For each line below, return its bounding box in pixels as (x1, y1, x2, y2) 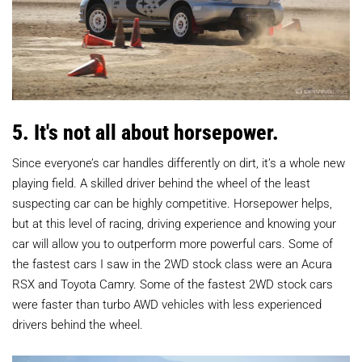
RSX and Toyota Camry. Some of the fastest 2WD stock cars (12, 276, 333, 293)
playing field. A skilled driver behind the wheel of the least (12, 175, 310, 192)
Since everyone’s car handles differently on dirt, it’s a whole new (12, 154, 345, 171)
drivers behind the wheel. (12, 316, 143, 333)
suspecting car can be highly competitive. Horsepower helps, (12, 195, 332, 212)
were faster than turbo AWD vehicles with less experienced (12, 296, 322, 313)
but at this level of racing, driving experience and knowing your (12, 215, 336, 232)
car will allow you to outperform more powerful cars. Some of (12, 235, 333, 252)
